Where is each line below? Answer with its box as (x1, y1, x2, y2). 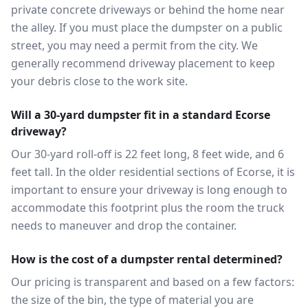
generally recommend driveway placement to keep (11, 56, 275, 71)
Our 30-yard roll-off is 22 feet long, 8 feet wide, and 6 (11, 146, 284, 162)
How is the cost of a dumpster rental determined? (11, 252, 283, 267)
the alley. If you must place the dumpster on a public (11, 20, 283, 35)
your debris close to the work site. (11, 74, 188, 89)
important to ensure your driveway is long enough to (11, 182, 287, 197)
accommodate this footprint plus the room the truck (11, 200, 285, 215)
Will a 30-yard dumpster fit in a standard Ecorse (11, 107, 270, 122)
